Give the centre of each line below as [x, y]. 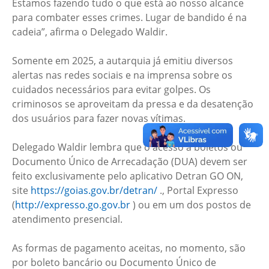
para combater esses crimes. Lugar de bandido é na [129, 18]
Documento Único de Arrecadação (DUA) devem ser [130, 162]
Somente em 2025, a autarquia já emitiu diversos [122, 61]
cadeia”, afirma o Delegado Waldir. [90, 32]
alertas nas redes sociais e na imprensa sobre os [122, 75]
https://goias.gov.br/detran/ [94, 191]
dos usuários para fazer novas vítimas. [99, 119]
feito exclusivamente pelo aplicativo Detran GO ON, [128, 176]
